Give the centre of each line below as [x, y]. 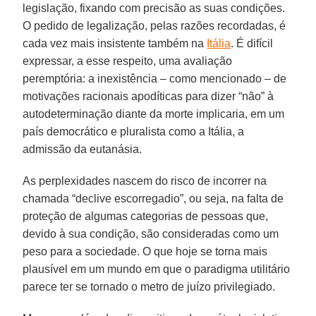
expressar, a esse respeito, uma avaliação [128, 61]
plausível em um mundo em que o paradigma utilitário [157, 269]
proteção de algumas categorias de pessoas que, [146, 216]
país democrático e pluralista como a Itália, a [134, 131]
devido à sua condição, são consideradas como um [151, 233]
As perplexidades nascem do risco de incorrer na [145, 181]
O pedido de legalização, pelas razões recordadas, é [154, 25]
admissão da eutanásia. [83, 149]
